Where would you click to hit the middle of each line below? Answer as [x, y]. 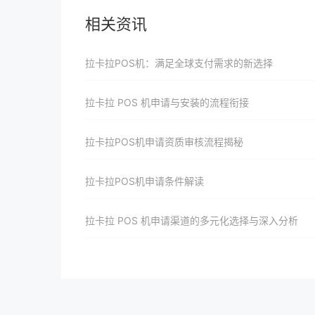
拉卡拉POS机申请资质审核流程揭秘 [164, 142]
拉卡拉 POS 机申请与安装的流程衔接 [167, 102]
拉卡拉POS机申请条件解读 [144, 181]
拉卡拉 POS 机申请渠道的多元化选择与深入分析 [192, 220]
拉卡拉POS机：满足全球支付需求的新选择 [179, 63]
